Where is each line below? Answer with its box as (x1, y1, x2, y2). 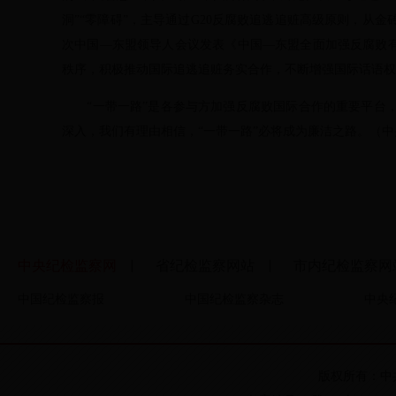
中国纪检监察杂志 (185, 293, 284, 306)
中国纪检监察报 (18, 293, 104, 306)
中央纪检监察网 (18, 258, 117, 273)
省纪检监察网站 (156, 258, 255, 273)
